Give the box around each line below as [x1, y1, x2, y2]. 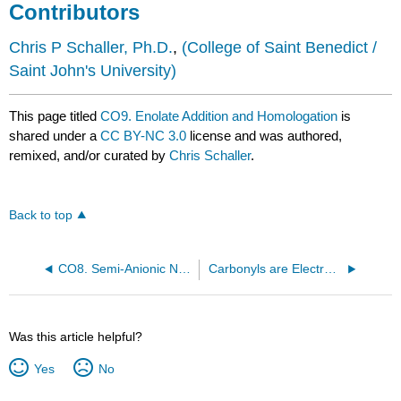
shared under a [9, 127, 101, 143]
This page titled [9, 107, 101, 124]
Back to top [9, 208, 73, 222]
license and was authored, [186, 127, 343, 143]
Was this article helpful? [9, 328, 143, 344]
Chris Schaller [169, 147, 252, 163]
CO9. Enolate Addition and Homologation [100, 107, 338, 124]
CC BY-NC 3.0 [100, 127, 187, 143]
